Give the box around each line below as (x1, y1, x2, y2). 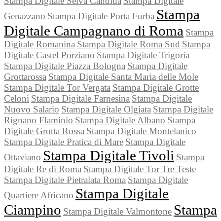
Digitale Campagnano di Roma (4, 23, 184, 39)
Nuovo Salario (4, 104, 59, 115)
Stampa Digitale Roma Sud (77, 39, 180, 50)
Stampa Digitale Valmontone (63, 206, 172, 217)
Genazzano (4, 11, 45, 22)
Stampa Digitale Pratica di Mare (4, 137, 123, 147)
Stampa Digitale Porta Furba (47, 11, 154, 22)
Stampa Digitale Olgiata (61, 104, 151, 115)
